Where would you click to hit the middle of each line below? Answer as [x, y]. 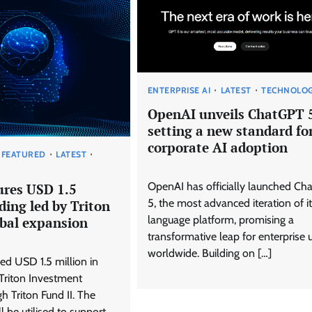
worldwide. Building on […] [209, 253]
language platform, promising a [220, 220]
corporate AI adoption [217, 148]
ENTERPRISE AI [179, 91]
